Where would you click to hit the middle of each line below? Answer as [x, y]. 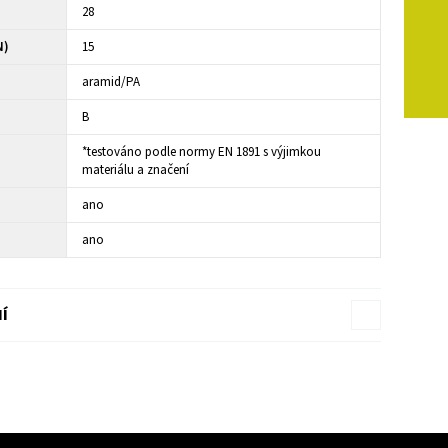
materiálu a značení [136, 169]
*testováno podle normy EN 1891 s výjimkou [202, 151]
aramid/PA [111, 81]
